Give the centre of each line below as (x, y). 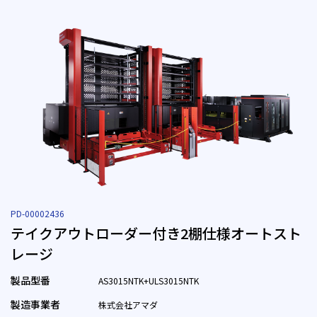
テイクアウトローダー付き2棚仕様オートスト (156, 234)
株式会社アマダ (128, 305)
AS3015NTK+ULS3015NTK (149, 281)
